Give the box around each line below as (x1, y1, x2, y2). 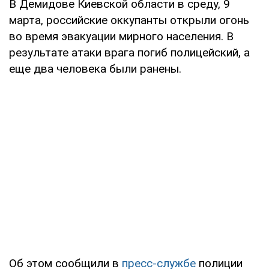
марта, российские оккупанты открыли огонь (9, 13, 249, 27)
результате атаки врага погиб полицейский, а (9, 45, 250, 59)
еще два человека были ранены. (9, 61, 181, 76)
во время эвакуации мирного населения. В (9, 29, 234, 43)
